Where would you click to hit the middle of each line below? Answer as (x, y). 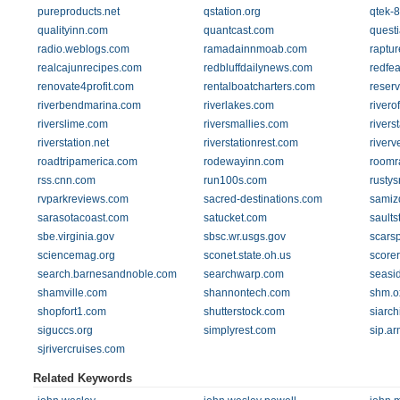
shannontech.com (246, 293)
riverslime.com (73, 124)
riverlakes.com (238, 105)
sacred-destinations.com (262, 199)
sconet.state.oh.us (247, 255)
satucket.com (235, 218)
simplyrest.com (239, 330)
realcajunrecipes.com (90, 68)
